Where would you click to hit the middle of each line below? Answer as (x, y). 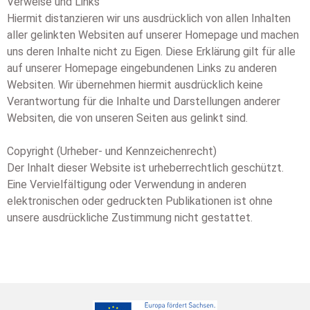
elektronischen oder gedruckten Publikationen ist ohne (140, 201)
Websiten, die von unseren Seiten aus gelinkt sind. (127, 118)
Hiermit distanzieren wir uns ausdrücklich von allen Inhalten (149, 18)
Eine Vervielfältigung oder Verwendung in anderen (127, 184)
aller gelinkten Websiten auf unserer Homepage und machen (153, 35)
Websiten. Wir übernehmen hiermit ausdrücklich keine (135, 84)
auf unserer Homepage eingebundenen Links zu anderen (142, 68)
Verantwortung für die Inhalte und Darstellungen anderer (144, 101)
